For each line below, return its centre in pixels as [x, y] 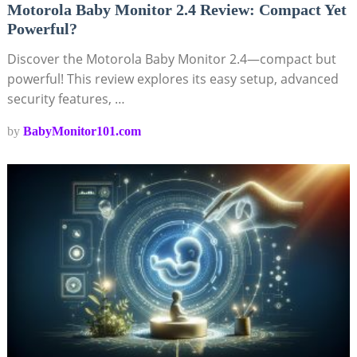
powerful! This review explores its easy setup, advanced [173, 79]
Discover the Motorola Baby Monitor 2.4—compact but [171, 59]
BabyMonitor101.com [82, 131]
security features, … [66, 99]
